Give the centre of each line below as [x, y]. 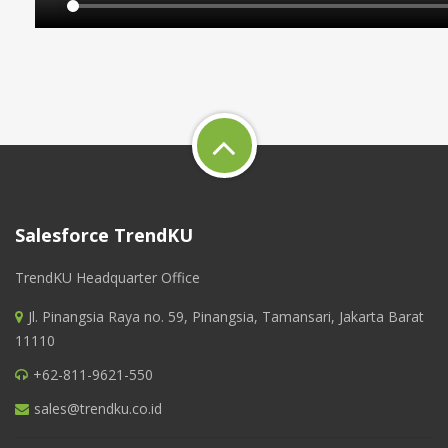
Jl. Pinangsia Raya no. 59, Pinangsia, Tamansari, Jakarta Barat [226, 316]
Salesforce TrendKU [104, 235]
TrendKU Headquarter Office [107, 277]
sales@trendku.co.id [98, 408]
